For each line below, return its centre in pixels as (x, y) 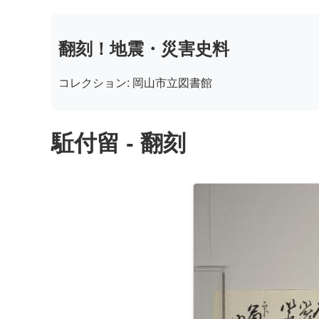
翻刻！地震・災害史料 (144, 48)
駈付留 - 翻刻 (119, 143)
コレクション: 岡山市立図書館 (135, 83)
